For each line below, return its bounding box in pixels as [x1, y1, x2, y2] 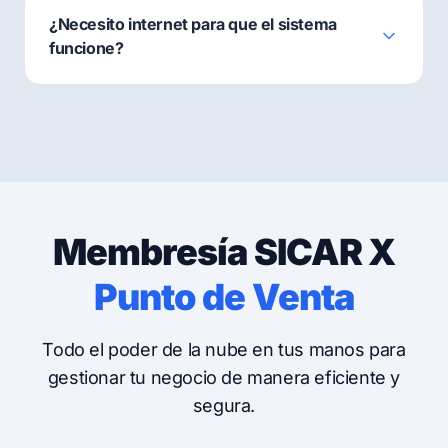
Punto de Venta [93, 275, 355, 320]
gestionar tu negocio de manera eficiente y [47, 367, 401, 389]
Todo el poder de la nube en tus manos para [42, 339, 406, 361]
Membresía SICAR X [52, 230, 396, 275]
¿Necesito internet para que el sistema [49, 14, 337, 35]
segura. [192, 395, 256, 417]
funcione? [49, 38, 124, 59]
